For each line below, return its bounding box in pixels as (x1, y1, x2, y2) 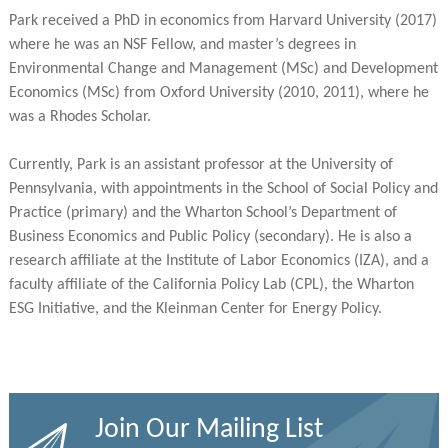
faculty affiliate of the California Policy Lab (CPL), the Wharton (8, 277, 414, 294)
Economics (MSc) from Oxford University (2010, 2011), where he (8, 84, 429, 101)
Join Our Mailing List (95, 416, 324, 445)
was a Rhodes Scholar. (8, 108, 151, 125)
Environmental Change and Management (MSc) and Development (8, 60, 438, 77)
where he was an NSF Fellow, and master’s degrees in (8, 36, 356, 53)
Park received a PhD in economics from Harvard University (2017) (8, 12, 437, 29)
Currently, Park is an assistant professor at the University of (8, 157, 393, 174)
